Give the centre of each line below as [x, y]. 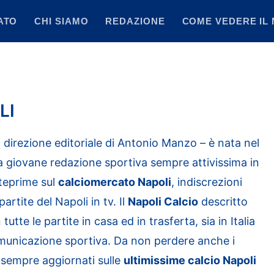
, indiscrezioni [207, 182]
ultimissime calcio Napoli [190, 260]
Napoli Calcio [163, 202]
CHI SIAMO [61, 21]
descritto [223, 202]
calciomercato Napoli [115, 182]
